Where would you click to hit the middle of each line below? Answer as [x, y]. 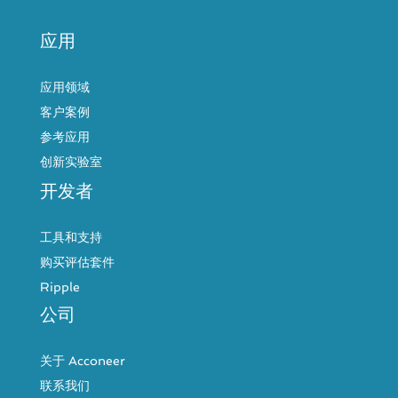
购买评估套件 [77, 262]
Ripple [60, 287]
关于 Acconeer [82, 361]
